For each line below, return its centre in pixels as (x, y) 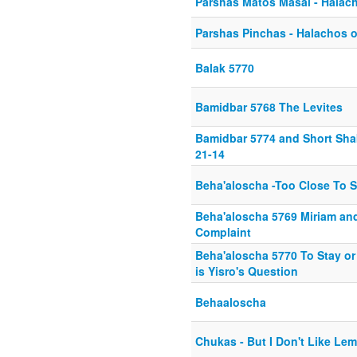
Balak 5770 (225, 68)
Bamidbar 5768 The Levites (269, 107)
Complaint (223, 232)
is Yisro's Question (247, 271)
